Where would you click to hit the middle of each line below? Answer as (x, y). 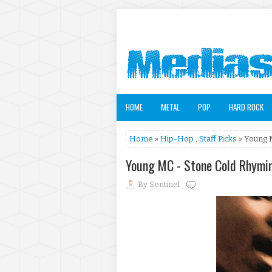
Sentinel (165, 184)
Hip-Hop (177, 139)
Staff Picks (218, 139)
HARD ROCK (246, 107)
